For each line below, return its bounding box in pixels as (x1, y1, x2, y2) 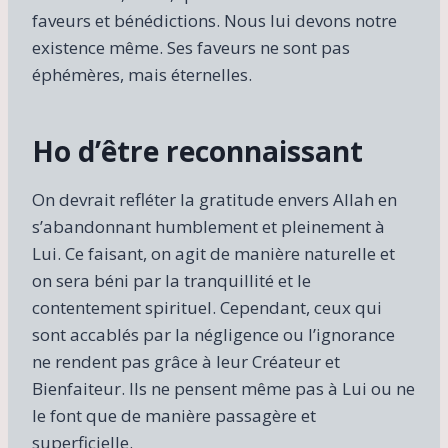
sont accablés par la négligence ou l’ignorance (32, 322, 395, 346)
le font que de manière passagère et (32, 403, 316, 427)
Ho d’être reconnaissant (32, 131, 363, 170)
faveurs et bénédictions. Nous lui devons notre (32, 8, 397, 32)
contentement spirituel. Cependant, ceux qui (32, 295, 382, 319)
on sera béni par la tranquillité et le (32, 268, 311, 292)
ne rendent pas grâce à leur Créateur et (32, 349, 340, 373)
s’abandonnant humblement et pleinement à (32, 214, 385, 238)
